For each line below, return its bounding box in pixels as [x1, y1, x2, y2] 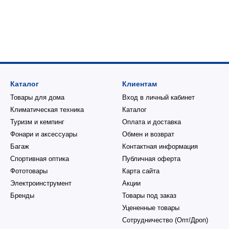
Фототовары [10, 167, 48, 175]
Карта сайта [122, 167, 159, 175]
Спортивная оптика [10, 155, 69, 163]
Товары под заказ [122, 192, 176, 199]
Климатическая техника [10, 106, 84, 113]
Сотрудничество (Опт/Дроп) [122, 216, 208, 224]
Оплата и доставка [122, 118, 181, 126]
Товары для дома [10, 94, 64, 101]
